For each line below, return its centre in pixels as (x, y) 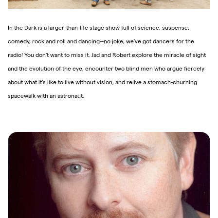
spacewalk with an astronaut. (46, 95)
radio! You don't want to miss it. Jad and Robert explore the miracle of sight (107, 54)
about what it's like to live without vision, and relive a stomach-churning (102, 82)
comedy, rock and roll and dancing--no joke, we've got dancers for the (101, 41)
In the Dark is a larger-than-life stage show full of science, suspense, (99, 27)
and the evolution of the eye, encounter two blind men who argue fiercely (106, 68)
